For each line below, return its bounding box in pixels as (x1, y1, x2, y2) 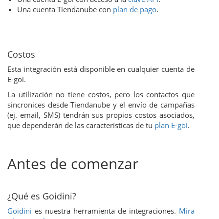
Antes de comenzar (7, 153, 138, 174)
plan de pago (113, 4, 156, 14)
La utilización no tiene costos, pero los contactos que (7, 89, 195, 99)
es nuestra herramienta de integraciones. (32, 206, 179, 216)
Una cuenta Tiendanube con (17, 4, 113, 14)
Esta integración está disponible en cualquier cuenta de (7, 64, 195, 74)
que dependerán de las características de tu (7, 120, 154, 130)
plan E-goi (154, 120, 188, 130)
